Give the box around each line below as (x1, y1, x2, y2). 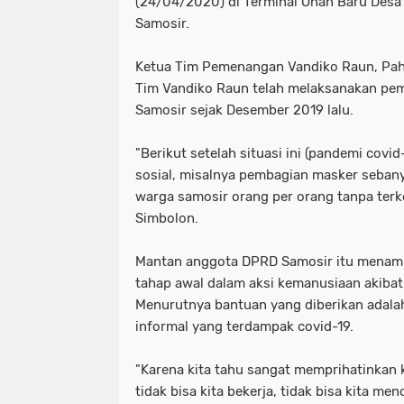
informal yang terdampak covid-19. (135, 318, 353, 335)
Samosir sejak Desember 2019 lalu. (135, 102, 353, 118)
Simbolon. (135, 210, 198, 226)
